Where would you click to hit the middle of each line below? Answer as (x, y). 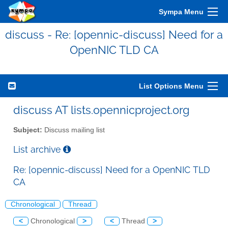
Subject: (28, 130)
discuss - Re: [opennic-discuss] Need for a (114, 35)
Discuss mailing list (74, 130)
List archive (38, 149)
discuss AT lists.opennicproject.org (101, 110)
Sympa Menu (181, 12)
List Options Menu (171, 86)
